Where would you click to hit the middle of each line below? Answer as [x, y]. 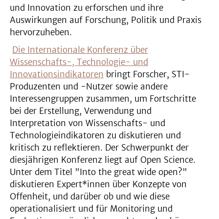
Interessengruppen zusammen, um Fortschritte [103, 99]
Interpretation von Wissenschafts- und [88, 123]
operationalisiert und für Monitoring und [91, 209]
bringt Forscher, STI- [147, 74]
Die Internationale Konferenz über [80, 50]
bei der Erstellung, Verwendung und [81, 111]
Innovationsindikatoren [57, 74]
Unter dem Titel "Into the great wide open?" [99, 172]
